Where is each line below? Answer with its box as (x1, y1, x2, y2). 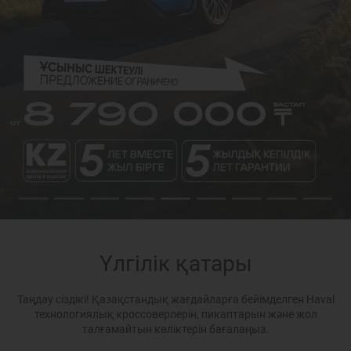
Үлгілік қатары (99, 251, 252, 277)
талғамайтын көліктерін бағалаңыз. (82, 323, 269, 335)
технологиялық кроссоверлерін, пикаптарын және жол (34, 308, 317, 320)
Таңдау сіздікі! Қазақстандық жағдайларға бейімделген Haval (16, 293, 335, 306)
